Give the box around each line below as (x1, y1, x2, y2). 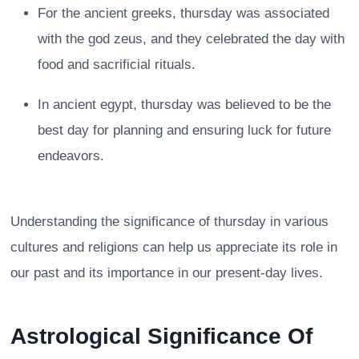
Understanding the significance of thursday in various (10, 213, 329, 229)
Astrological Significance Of (10, 323, 313, 349)
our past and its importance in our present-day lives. (10, 264, 323, 280)
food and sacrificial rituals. (38, 56, 196, 72)
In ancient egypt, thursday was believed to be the (38, 96, 331, 112)
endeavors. (38, 147, 104, 163)
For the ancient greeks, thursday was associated (38, 5, 329, 21)
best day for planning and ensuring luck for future (38, 122, 331, 138)
